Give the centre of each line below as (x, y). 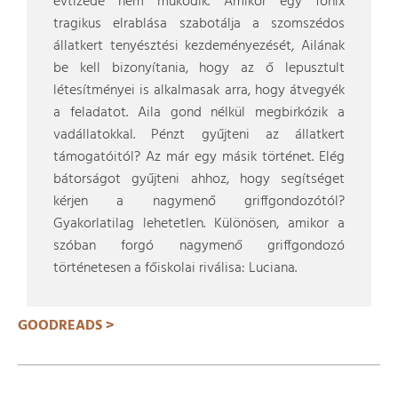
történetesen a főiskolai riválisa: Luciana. (175, 268)
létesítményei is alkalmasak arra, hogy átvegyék (199, 91)
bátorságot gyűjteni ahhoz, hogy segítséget (199, 179)
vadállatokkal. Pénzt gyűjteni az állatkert (199, 135)
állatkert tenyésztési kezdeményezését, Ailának (199, 46)
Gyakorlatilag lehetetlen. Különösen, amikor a (199, 224)
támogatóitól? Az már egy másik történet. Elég (199, 157)
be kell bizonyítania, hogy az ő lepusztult (199, 68)
